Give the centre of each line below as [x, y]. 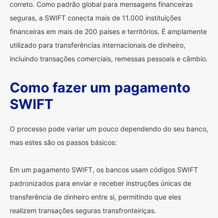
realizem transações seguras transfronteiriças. [83, 210]
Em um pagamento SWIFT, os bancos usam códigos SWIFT [104, 170]
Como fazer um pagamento [100, 88]
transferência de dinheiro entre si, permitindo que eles [95, 197]
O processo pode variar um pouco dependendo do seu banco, [109, 129]
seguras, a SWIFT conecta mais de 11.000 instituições [95, 18]
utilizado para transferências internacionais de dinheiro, [98, 45]
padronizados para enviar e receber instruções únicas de [100, 183]
